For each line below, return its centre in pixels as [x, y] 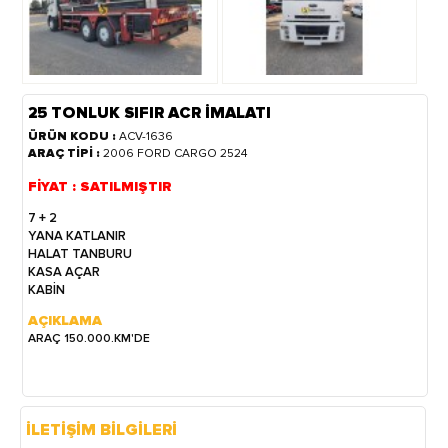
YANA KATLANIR [79, 235]
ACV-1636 [146, 136]
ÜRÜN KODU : [74, 136]
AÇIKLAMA [65, 320]
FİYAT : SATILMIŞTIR [100, 186]
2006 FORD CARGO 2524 [175, 153]
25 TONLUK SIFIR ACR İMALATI [150, 112]
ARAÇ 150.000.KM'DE [91, 338]
